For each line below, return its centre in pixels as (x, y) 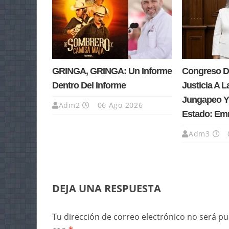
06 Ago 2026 (119, 105)
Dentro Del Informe (89, 86)
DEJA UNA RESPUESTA (107, 189)
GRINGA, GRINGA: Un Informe (112, 71)
